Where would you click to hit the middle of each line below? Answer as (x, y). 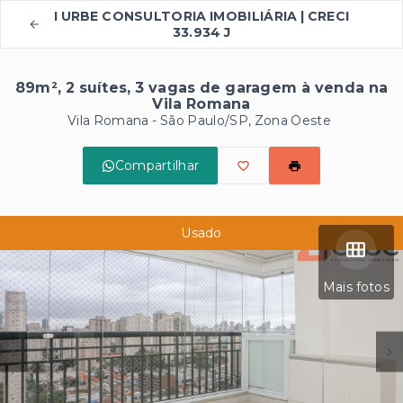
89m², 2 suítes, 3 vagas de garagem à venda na (201, 88)
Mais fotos (356, 287)
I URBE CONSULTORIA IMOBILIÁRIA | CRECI (201, 16)
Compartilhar (157, 166)
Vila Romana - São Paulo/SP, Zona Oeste (199, 121)
